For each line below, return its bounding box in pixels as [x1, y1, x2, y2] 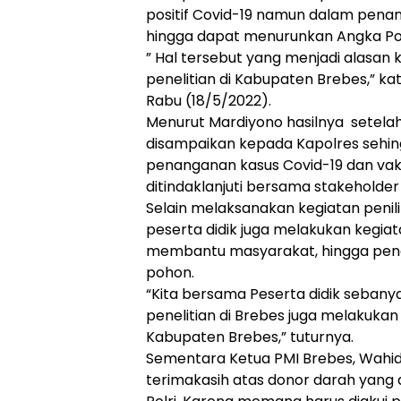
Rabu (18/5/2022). [146, 90, 271, 111]
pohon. [146, 261, 194, 283]
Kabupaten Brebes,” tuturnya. [146, 326, 354, 347]
